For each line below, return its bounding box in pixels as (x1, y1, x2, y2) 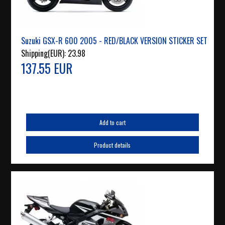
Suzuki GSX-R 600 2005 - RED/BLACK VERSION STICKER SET (21, 35, 208, 47)
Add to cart (99, 118, 126, 127)
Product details (94, 141, 131, 150)
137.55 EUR (21, 59, 73, 78)
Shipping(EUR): (21, 47, 68, 60)
